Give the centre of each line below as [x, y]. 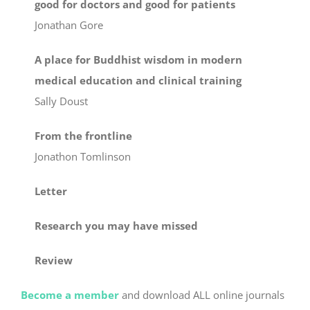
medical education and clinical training [138, 81]
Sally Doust [61, 101]
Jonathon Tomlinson [83, 157]
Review [54, 261]
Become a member [70, 295]
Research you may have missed [116, 226]
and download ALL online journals [202, 295]
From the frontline [83, 136]
